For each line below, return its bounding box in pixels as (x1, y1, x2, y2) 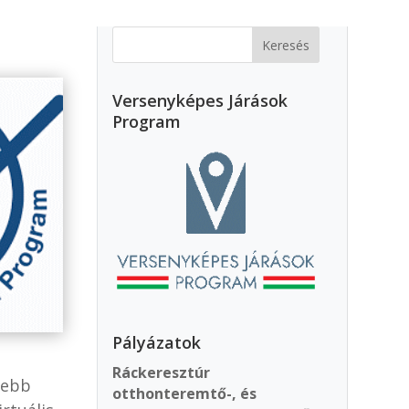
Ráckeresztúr (112, 362, 211, 383)
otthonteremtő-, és (112, 383, 257, 404)
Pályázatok (112, 330, 202, 353)
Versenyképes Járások (112, 89, 288, 111)
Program (112, 110, 182, 132)
